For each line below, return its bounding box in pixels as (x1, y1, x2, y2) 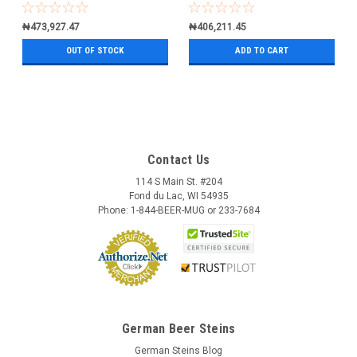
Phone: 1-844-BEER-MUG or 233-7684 (97, 205, 260, 217)
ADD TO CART (234, 45, 288, 57)
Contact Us (147, 152, 210, 168)
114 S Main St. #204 (135, 176, 222, 188)
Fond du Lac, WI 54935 (128, 190, 229, 202)
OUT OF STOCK (66, 45, 124, 57)
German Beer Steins (121, 320, 236, 336)
